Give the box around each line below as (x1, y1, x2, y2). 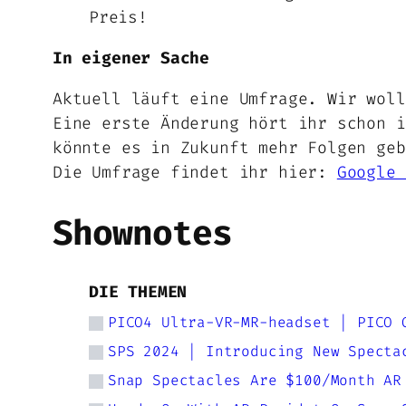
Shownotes (53, 209, 233, 256)
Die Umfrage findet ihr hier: (53, 161, 337, 184)
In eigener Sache (53, 47, 210, 70)
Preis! (89, 6, 148, 29)
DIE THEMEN (89, 281, 188, 304)
